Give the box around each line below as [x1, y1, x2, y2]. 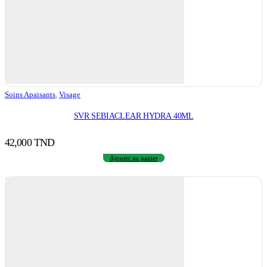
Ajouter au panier [109, 154, 158, 162]
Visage [59, 89, 80, 99]
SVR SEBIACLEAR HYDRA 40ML [173, 111, 194, 121]
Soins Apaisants [5, 89, 55, 99]
